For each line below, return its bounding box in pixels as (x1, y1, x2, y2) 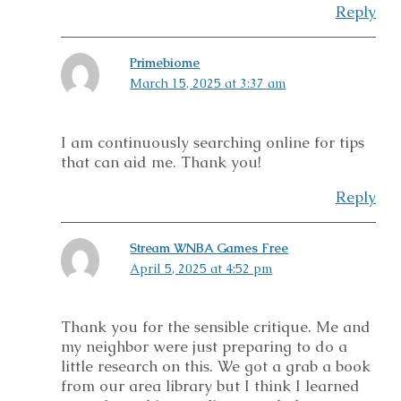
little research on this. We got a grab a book (61, 356, 371, 377)
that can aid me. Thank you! (61, 151, 261, 172)
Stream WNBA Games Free (130, 239, 289, 256)
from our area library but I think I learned (61, 376, 360, 397)
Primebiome (130, 55, 200, 72)
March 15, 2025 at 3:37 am (130, 75, 286, 92)
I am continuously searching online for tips (61, 132, 364, 152)
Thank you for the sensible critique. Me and (61, 317, 371, 337)
